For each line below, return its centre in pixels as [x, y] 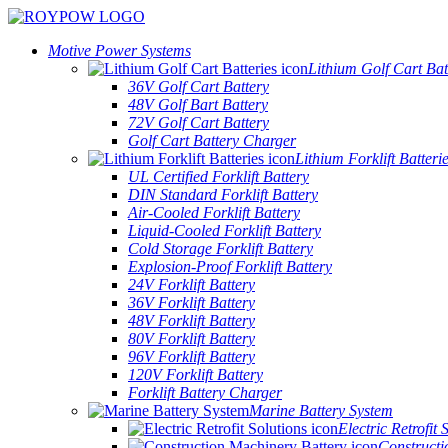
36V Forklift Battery [191, 302]
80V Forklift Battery [191, 338]
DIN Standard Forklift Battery [223, 194]
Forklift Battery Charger [205, 392]
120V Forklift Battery [195, 374]
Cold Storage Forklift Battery [220, 248]
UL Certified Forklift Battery [218, 176]
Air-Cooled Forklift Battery [214, 212]
